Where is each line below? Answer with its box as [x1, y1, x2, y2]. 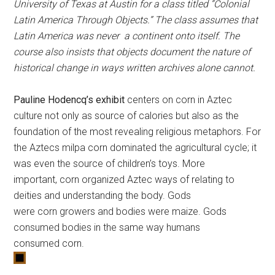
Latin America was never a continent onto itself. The [14, 29, 240, 42]
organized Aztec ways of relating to [79, 173, 235, 185]
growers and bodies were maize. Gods [57, 205, 227, 217]
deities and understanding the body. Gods [14, 189, 192, 201]
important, [14, 173, 60, 185]
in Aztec [195, 93, 233, 106]
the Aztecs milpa [14, 141, 88, 153]
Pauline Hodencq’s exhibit [14, 93, 125, 106]
